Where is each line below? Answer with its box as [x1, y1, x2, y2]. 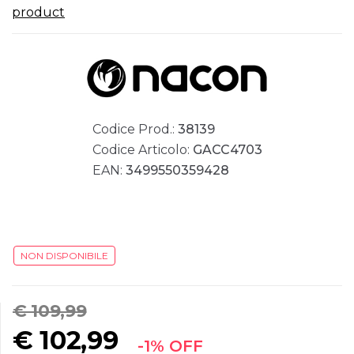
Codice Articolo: [92, 142, 193, 158]
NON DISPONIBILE [21, 250, 108, 262]
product [12, 4, 65, 20]
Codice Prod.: [92, 122, 178, 137]
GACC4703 [192, 142, 262, 158]
